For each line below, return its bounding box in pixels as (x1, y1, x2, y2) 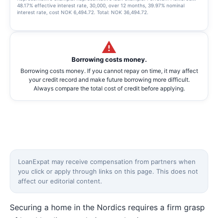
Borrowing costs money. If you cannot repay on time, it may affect (20, 67, 198, 74)
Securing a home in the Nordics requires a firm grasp (10, 202, 205, 212)
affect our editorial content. (18, 177, 102, 185)
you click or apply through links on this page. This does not (18, 167, 198, 175)
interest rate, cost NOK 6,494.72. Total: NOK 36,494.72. (17, 9, 148, 15)
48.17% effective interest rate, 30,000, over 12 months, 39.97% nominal (17, 2, 184, 8)
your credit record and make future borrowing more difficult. (28, 75, 190, 83)
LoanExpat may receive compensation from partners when (18, 157, 196, 165)
